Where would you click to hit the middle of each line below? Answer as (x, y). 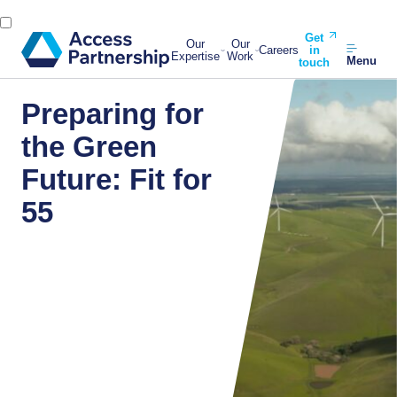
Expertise (195, 56)
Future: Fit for (117, 179)
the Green (89, 147)
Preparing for (113, 114)
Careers (279, 50)
